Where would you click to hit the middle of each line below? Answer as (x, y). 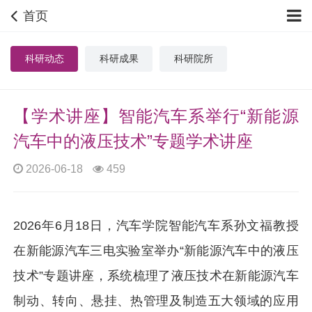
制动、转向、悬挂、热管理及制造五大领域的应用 (156, 301)
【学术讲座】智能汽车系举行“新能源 (156, 116)
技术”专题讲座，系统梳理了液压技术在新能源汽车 (156, 276)
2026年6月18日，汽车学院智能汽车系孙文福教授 (156, 226)
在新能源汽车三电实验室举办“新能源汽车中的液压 (156, 251)
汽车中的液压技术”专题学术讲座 (133, 141)
